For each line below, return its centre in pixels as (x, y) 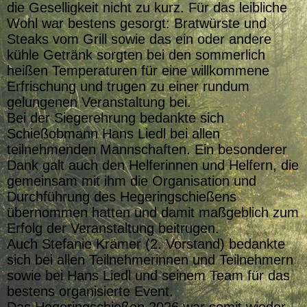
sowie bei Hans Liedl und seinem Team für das (148, 276)
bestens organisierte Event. (90, 292)
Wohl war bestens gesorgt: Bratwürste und (137, 24)
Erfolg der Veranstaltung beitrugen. (113, 229)
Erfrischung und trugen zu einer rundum (128, 87)
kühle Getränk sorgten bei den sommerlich (136, 55)
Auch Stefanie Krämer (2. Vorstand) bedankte (146, 244)
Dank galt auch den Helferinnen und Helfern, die (153, 165)
